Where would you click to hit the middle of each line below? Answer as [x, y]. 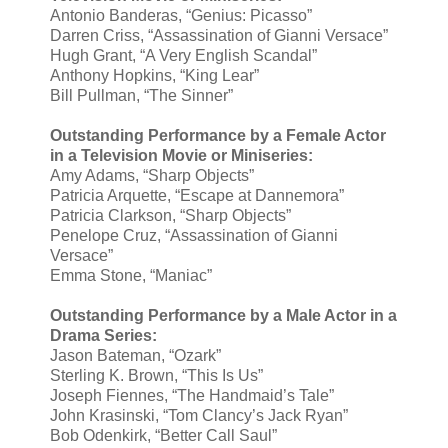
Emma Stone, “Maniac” [131, 276]
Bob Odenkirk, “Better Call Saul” [163, 436]
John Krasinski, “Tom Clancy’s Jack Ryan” [199, 416]
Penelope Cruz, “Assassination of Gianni [194, 236]
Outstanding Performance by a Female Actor [218, 136]
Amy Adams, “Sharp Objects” [152, 176]
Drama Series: [103, 336]
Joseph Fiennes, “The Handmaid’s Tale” [192, 396]
